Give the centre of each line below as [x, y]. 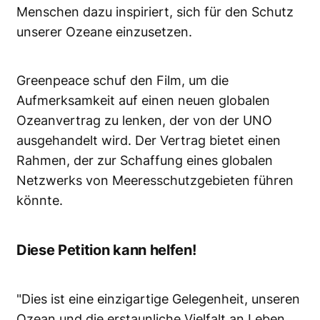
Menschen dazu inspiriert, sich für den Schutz [155, 12]
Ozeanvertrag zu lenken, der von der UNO [144, 121]
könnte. [40, 201]
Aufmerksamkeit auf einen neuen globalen [143, 101]
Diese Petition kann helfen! [106, 250]
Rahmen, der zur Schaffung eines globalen [145, 161]
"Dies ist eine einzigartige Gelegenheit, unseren [158, 299]
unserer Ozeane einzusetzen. [104, 32]
